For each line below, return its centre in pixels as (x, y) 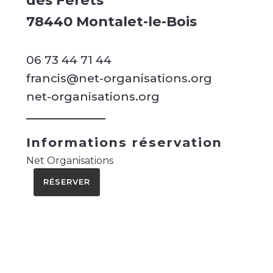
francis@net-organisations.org (119, 78)
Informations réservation (124, 143)
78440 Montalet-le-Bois (111, 22)
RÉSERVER (66, 182)
